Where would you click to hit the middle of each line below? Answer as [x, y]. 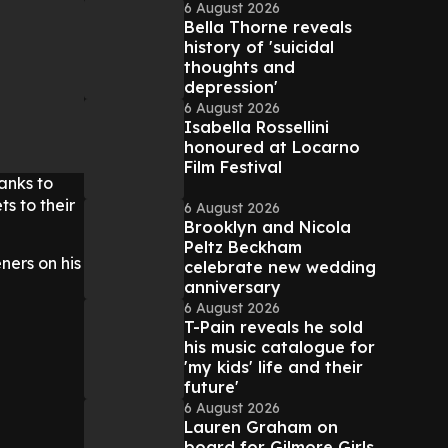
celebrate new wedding [280, 267]
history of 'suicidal [259, 47]
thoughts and [239, 67]
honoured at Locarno [272, 147]
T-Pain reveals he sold [273, 327]
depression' [231, 87]
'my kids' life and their [273, 367]
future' [211, 387]
